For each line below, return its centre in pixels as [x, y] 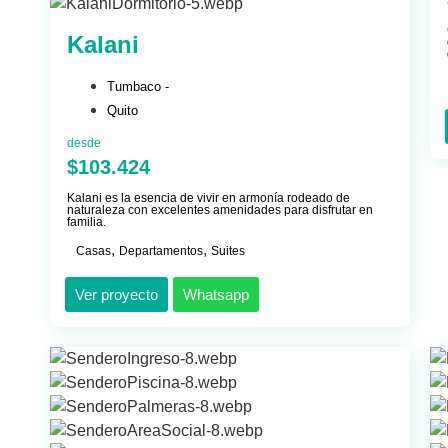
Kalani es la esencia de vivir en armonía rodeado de [208, 198]
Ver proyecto [116, 295]
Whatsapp [216, 295]
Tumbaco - [138, 87]
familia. [86, 222]
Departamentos [161, 251]
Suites [228, 251]
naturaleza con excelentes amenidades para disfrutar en [220, 210]
